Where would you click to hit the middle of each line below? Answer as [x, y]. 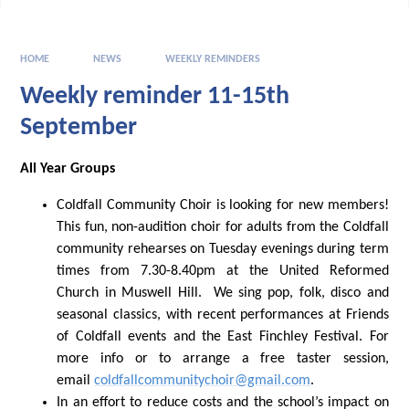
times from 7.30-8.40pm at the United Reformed [223, 272]
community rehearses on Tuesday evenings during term [223, 250]
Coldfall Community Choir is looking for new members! [223, 206]
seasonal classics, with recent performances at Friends [223, 315]
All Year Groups [68, 169]
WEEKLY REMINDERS [213, 59]
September [79, 127]
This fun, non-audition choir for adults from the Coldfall [223, 228]
